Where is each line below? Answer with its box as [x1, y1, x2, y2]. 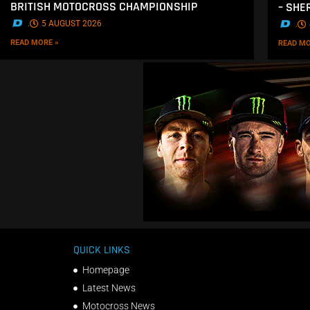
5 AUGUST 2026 [42, 18, 102, 28]
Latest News [82, 282, 136, 294]
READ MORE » [10, 37, 59, 47]
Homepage [82, 264, 129, 276]
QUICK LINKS [73, 243, 130, 258]
